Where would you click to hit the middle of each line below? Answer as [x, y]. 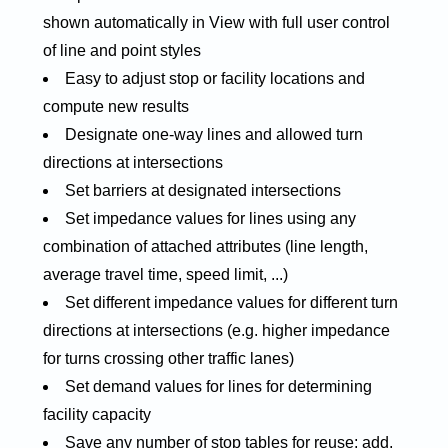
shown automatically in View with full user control [216, 22]
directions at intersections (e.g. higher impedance [216, 330]
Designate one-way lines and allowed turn [213, 134]
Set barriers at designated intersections [202, 190]
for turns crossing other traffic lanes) [168, 358]
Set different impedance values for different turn [231, 302]
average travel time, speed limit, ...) [165, 274]
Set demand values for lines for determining [218, 386]
